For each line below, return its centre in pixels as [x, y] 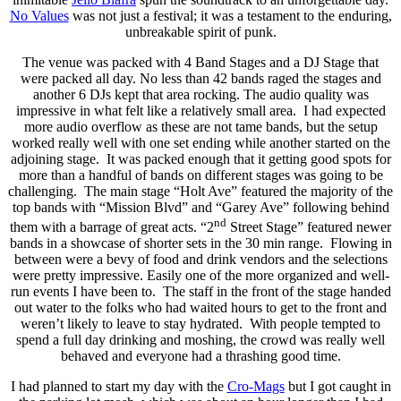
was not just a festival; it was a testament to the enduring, [230, 15]
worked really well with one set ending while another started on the [200, 142]
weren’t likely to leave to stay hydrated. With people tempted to [200, 324]
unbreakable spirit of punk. [200, 31]
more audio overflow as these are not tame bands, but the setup [200, 126]
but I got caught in [337, 387]
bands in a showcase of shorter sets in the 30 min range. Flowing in [200, 243]
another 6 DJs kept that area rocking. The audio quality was [200, 94]
